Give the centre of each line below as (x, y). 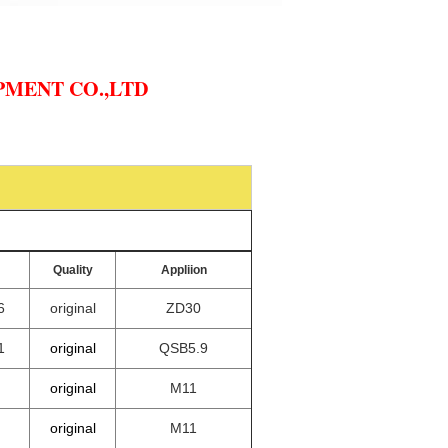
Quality (72, 270)
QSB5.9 (183, 348)
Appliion (183, 270)
